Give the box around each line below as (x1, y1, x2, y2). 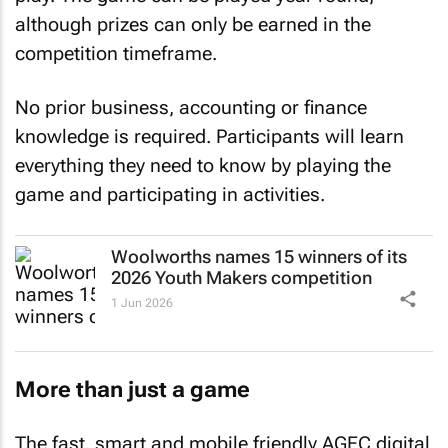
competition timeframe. (15, 41, 217, 65)
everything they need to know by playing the (15, 154, 391, 178)
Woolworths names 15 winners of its (111, 245, 407, 267)
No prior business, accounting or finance (15, 96, 367, 120)
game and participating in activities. (15, 183, 325, 207)
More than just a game (15, 377, 250, 403)
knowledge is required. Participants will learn (15, 125, 404, 149)
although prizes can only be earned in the (15, 12, 371, 36)
